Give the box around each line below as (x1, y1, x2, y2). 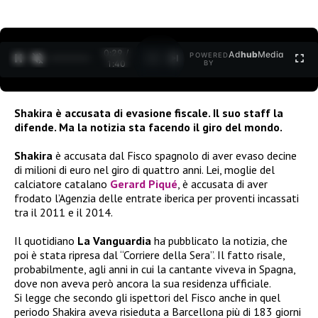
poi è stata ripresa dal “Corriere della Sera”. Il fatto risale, (14, 247, 285, 262)
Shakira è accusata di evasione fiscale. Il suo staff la (14, 105, 283, 120)
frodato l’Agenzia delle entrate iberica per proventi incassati (14, 190, 299, 205)
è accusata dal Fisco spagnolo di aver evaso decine (53, 148, 297, 163)
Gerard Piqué (110, 176, 177, 191)
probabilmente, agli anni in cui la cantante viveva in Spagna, (14, 261, 295, 276)
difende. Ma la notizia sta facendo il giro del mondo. (14, 119, 285, 134)
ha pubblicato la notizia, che (154, 233, 287, 248)
